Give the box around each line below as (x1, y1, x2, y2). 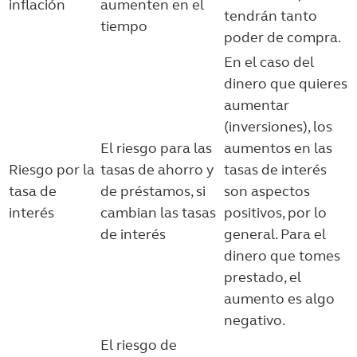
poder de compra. (224, 29, 341, 46)
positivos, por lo (224, 204, 327, 222)
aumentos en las (224, 139, 332, 157)
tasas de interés (224, 161, 327, 178)
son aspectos (224, 182, 310, 200)
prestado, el (224, 269, 301, 286)
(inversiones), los (224, 118, 332, 135)
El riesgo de (100, 336, 177, 354)
